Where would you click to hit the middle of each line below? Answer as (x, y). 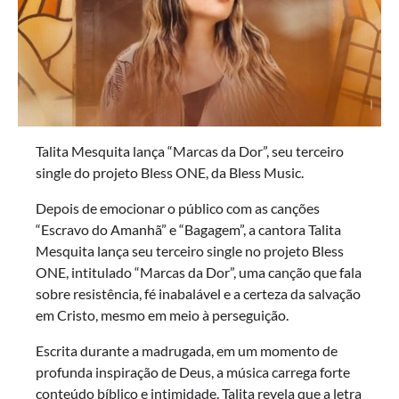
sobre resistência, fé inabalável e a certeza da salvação (198, 294)
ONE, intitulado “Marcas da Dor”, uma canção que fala (199, 273)
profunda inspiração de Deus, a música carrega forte (193, 372)
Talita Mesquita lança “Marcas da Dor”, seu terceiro (190, 151)
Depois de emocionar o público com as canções (178, 208)
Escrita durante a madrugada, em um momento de (187, 351)
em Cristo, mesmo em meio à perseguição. (162, 315)
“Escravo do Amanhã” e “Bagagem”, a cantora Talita (188, 230)
